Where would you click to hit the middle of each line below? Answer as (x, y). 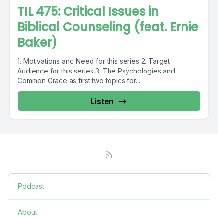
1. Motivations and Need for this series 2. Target (94, 61)
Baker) (37, 43)
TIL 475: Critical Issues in (88, 11)
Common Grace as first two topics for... (79, 81)
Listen (102, 101)
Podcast (31, 186)
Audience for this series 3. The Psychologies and (96, 71)
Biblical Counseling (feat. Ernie (108, 27)
